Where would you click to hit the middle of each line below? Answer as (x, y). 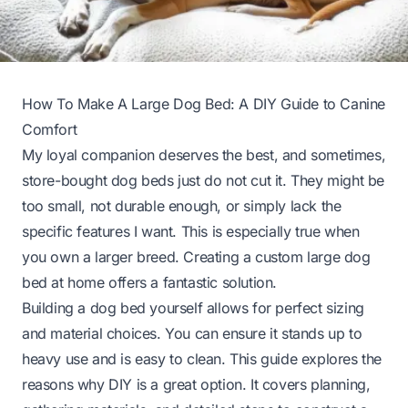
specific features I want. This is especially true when (191, 231)
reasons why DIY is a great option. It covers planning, (196, 384)
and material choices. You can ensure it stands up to (192, 333)
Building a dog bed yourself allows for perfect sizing (193, 307)
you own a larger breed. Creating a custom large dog (196, 256)
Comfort (50, 129)
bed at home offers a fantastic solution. (150, 282)
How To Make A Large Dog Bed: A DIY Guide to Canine (204, 103)
